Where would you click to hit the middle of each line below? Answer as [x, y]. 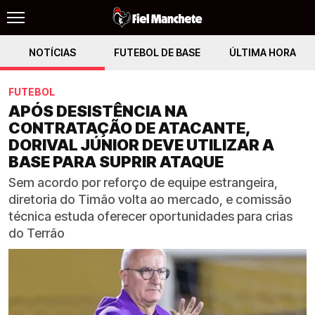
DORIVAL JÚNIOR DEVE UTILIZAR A [141, 145]
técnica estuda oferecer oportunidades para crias [150, 216]
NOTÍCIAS [53, 52]
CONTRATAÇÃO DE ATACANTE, [129, 128]
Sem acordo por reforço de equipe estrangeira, [143, 182]
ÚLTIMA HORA [262, 52]
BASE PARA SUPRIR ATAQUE [116, 162]
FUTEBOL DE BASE [157, 52]
